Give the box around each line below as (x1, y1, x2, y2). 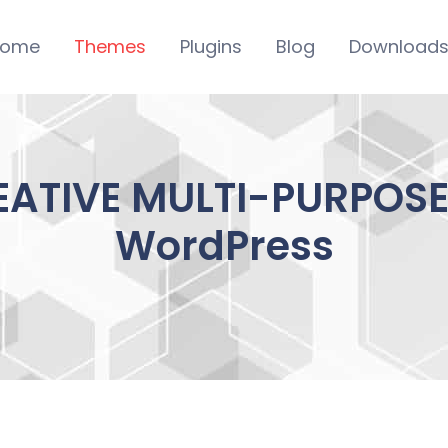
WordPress (114, 217, 334, 274)
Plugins (179, 33, 242, 59)
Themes (73, 33, 146, 59)
